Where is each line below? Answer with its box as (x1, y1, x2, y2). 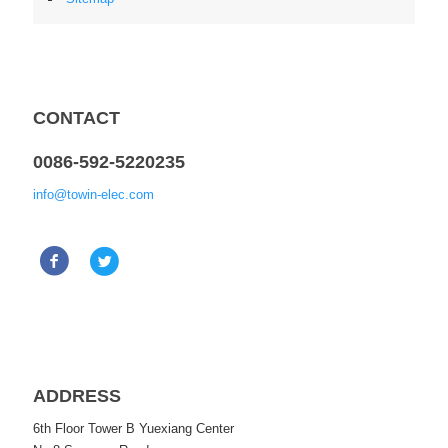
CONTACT (33, 107, 120, 128)
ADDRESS (33, 385, 121, 406)
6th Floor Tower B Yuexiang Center (33, 420, 234, 436)
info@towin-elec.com (33, 186, 154, 202)
